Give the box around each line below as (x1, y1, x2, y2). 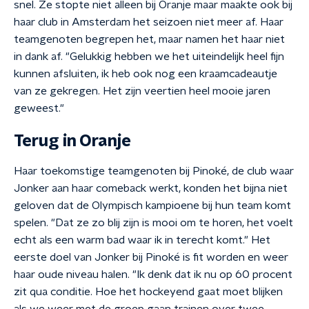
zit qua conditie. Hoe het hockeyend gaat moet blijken (14, 286, 283, 297)
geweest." (14, 103, 64, 114)
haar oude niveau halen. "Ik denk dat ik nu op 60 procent (14, 269, 292, 280)
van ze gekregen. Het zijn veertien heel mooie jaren (14, 86, 270, 97)
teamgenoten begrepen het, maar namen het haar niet (14, 34, 285, 45)
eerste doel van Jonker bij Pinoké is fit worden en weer (14, 252, 288, 263)
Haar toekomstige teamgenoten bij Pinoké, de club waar (14, 166, 294, 177)
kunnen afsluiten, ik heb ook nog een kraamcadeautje (14, 68, 277, 79)
